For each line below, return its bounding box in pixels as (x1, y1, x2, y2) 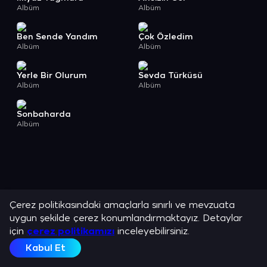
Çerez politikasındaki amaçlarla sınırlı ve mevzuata (10, 200, 235, 210)
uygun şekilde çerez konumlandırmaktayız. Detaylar (10, 213, 243, 223)
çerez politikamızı (27, 226, 114, 237)
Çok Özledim (138, 33, 193, 42)
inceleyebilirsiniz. (114, 226, 190, 237)
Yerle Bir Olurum (17, 72, 87, 80)
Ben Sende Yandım (17, 33, 98, 42)
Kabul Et (25, 243, 66, 253)
